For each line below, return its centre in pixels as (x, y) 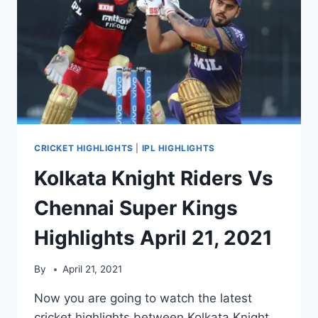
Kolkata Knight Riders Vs (154, 178)
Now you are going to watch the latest (143, 298)
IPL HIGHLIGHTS (178, 148)
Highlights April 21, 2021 (153, 237)
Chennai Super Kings (136, 208)
